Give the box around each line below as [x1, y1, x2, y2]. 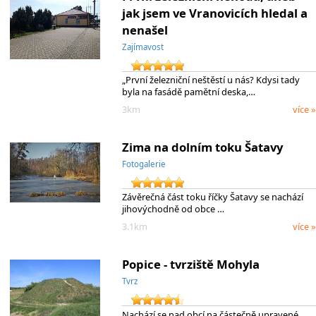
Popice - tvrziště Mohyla [121, 255, 260, 272]
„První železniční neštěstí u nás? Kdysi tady [121, 73, 300, 87]
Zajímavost [121, 41, 164, 52]
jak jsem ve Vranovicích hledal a [121, 4, 308, 21]
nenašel [121, 21, 168, 38]
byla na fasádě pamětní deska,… [121, 85, 255, 99]
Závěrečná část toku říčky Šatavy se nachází [121, 190, 303, 204]
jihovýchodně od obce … [121, 202, 224, 216]
